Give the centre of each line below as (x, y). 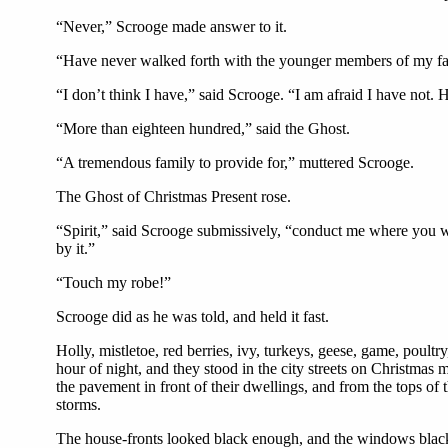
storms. (78, 404)
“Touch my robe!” (113, 282)
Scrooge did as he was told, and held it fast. (192, 316)
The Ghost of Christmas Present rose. (173, 196)
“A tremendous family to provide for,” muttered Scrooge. (235, 162)
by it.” (75, 248)
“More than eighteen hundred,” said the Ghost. (203, 128)
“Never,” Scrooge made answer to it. (171, 26)
